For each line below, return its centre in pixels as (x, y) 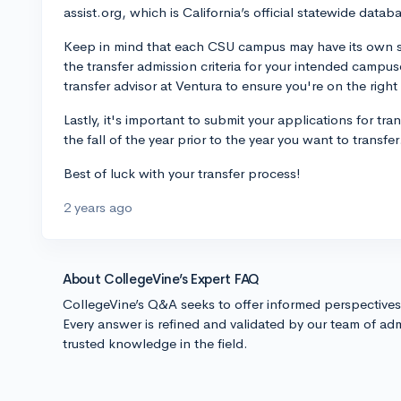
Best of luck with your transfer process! (182, 173)
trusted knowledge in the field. (155, 343)
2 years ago (98, 207)
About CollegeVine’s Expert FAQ (161, 279)
